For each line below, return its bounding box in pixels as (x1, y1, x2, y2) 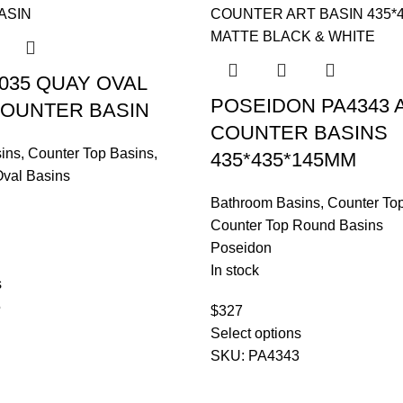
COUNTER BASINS (210, 121, 388, 145)
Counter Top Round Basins (210, 218, 383, 234)
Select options (210, 326, 301, 342)
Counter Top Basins (27, 146, 154, 162)
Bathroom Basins (210, 195, 320, 211)
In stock (210, 263, 259, 279)
